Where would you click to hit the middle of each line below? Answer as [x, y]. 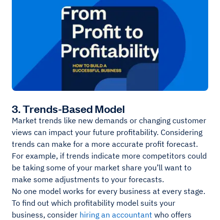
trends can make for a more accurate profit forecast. [105, 144]
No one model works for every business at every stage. [109, 191]
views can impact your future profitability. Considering [107, 132]
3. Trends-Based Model [68, 108]
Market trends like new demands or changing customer [109, 120]
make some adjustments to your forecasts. [88, 179]
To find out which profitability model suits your [94, 203]
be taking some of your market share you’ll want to [102, 167]
